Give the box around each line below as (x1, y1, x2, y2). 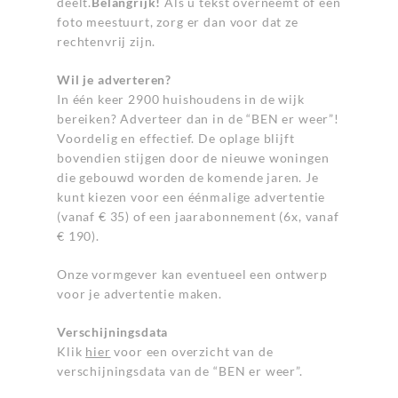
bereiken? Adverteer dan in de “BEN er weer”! (57, 111, 339, 126)
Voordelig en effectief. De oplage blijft (57, 131, 295, 146)
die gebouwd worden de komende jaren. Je (57, 170, 319, 185)
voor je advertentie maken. (57, 286, 222, 301)
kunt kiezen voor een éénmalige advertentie (57, 189, 326, 204)
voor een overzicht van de (110, 344, 274, 359)
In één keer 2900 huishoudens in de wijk (57, 92, 305, 107)
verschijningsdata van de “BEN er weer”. (57, 363, 303, 378)
